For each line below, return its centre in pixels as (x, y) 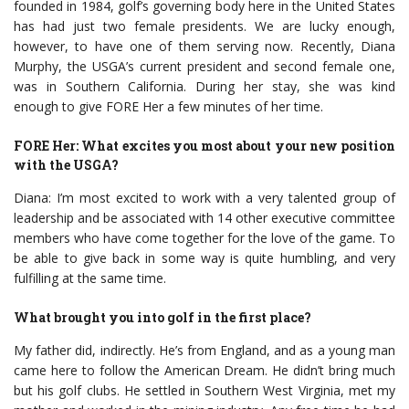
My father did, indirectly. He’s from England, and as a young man (204, 351)
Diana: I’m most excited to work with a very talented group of (204, 198)
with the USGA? (66, 165)
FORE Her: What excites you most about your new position (204, 146)
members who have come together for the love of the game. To (204, 238)
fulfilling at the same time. (90, 278)
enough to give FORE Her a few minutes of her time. (168, 107)
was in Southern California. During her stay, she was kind (204, 87)
